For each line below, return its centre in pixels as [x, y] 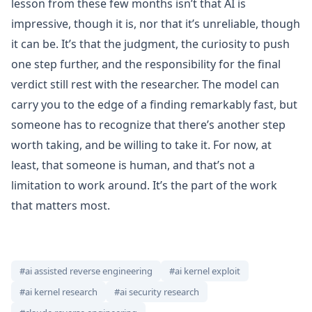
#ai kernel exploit [205, 271]
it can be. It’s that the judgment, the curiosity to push [150, 44]
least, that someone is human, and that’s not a [133, 165]
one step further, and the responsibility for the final [146, 64]
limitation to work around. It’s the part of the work [144, 186]
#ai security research [157, 292]
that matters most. [61, 206]
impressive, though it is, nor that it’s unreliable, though [156, 24]
